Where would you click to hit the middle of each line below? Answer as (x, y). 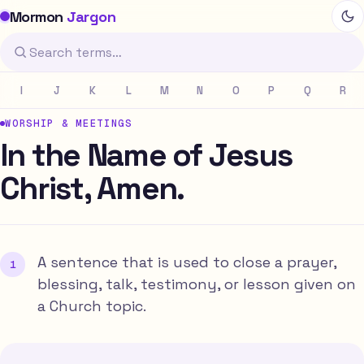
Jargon (91, 16)
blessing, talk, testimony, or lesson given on (197, 284)
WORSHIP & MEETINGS (69, 123)
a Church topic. (92, 306)
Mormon (39, 16)
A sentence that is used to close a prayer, (187, 262)
